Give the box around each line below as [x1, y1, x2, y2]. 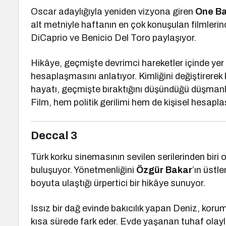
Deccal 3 [31, 130, 77, 142]
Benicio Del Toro [81, 33, 151, 43]
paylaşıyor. [150, 33, 197, 43]
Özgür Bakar [136, 165, 193, 175]
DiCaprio [31, 33, 68, 43]
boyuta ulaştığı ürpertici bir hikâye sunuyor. [31, 178, 206, 188]
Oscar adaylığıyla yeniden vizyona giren [31, 7, 196, 17]
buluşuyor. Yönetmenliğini [31, 165, 137, 175]
